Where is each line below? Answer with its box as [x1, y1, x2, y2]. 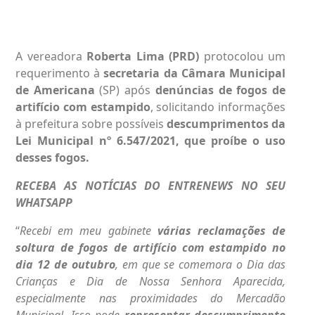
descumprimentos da [167, 115, 285, 131]
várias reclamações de [157, 222, 286, 238]
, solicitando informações [150, 98, 285, 115]
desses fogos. [15, 149, 89, 165]
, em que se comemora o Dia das [115, 256, 286, 272]
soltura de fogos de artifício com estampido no [15, 239, 285, 255]
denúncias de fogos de [155, 82, 286, 98]
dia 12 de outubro [15, 256, 115, 272]
